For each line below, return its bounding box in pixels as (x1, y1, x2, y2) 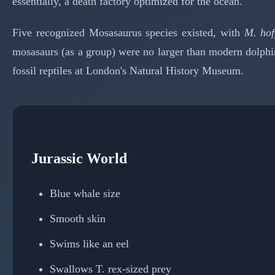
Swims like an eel (50, 237, 129, 250)
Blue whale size (50, 187, 120, 199)
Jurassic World (31, 150, 127, 166)
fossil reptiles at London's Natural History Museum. (12, 64, 244, 77)
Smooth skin (50, 212, 106, 225)
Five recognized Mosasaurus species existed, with (12, 26, 244, 39)
